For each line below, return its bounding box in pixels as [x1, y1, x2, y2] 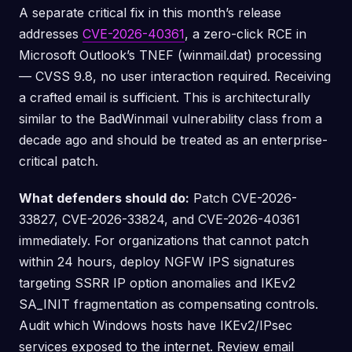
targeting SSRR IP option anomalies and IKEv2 [19, 275, 295, 291]
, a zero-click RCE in [185, 26, 306, 42]
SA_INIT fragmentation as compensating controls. [19, 296, 318, 312]
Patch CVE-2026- [189, 190, 297, 206]
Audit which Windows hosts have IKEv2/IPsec [19, 317, 292, 333]
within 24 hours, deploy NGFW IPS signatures [19, 254, 295, 269]
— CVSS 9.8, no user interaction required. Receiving [19, 68, 331, 84]
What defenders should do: [19, 190, 189, 206]
